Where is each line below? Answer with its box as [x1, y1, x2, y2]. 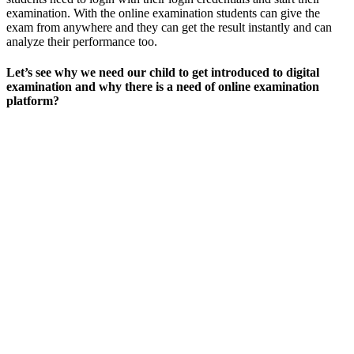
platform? [6, 94, 59, 108]
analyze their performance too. [6, 34, 157, 48]
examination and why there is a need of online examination [6, 80, 319, 94]
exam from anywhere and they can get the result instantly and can [6, 20, 332, 34]
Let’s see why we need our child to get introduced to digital [6, 66, 319, 80]
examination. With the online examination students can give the [6, 6, 320, 20]
